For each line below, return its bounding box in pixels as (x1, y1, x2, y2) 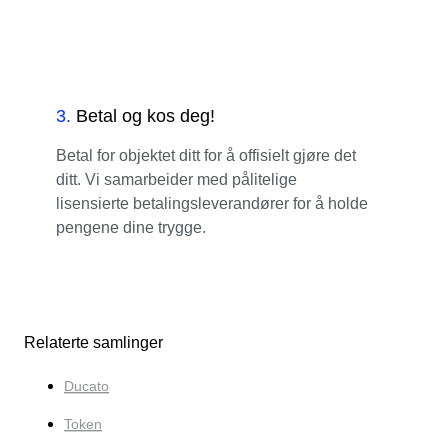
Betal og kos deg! (76, 105, 215, 126)
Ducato (64, 377, 109, 394)
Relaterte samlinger (24, 333, 163, 351)
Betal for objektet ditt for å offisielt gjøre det (56, 146, 356, 164)
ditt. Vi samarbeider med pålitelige (56, 170, 297, 188)
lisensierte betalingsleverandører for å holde (56, 194, 368, 212)
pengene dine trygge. (56, 218, 206, 236)
